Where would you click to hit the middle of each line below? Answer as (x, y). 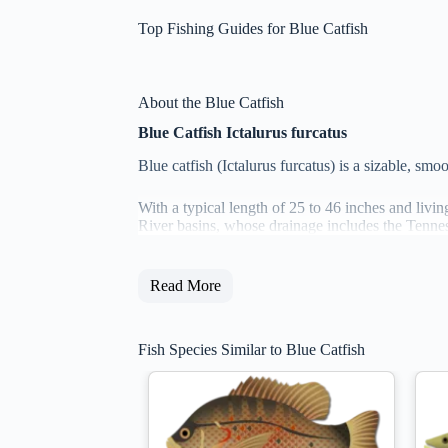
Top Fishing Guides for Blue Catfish (253, 29)
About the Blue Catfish (211, 103)
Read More (185, 286)
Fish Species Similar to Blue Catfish (251, 350)
